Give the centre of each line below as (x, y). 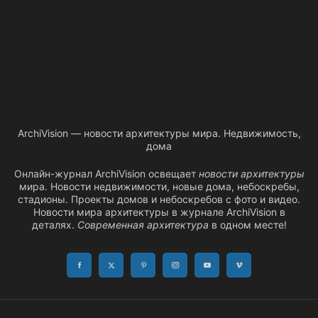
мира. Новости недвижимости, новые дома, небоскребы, (159, 187)
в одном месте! (247, 225)
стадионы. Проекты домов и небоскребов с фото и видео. (159, 199)
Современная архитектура (143, 225)
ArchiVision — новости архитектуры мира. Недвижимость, (159, 133)
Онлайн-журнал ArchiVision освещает (106, 174)
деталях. (54, 225)
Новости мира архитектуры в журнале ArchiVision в (159, 212)
